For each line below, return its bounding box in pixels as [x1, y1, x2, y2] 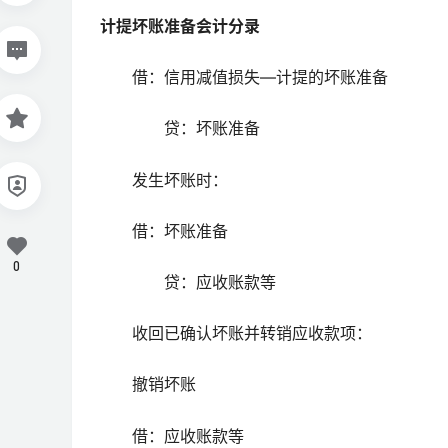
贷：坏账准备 [100, 118, 260, 139]
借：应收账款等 [100, 425, 244, 446]
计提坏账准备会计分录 [100, 16, 260, 36]
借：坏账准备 [100, 220, 228, 241]
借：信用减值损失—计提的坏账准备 [100, 67, 388, 88]
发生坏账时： [100, 169, 228, 190]
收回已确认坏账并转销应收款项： [100, 323, 372, 344]
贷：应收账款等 [100, 271, 276, 292]
